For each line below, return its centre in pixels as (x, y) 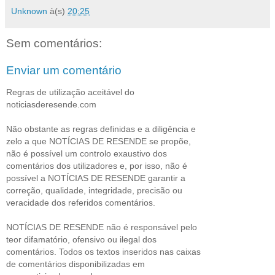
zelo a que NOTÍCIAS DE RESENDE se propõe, (99, 141)
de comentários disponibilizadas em (76, 264)
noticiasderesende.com (51, 105)
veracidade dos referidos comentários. (81, 203)
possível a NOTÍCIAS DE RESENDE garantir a (96, 178)
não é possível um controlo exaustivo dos (87, 154)
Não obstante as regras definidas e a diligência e (101, 129)
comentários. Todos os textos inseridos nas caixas (103, 252)
